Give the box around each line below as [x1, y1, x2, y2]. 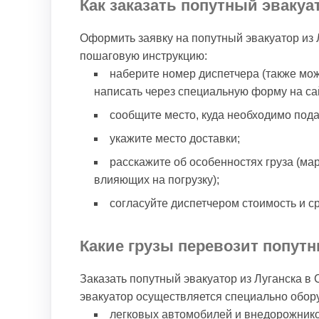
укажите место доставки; [110, 132, 240, 145]
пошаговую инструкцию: [80, 50, 207, 62]
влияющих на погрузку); [94, 174, 219, 186]
